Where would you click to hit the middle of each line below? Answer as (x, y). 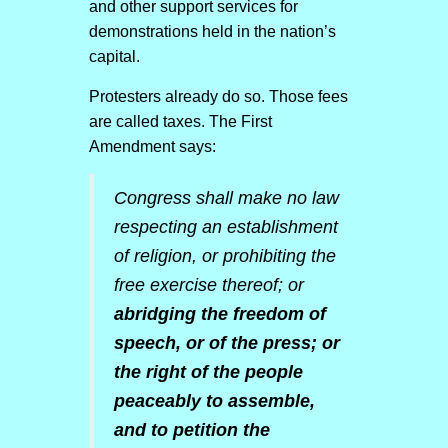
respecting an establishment (225, 227)
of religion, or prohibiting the (224, 256)
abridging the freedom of (219, 314)
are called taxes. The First (180, 121)
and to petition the (191, 430)
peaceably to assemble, (214, 401)
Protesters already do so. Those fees (218, 96)
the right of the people (208, 372)
